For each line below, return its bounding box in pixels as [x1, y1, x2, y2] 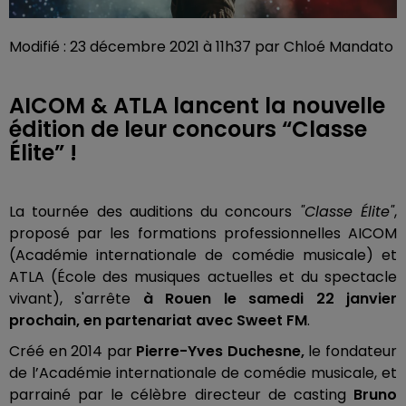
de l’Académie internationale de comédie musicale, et [9, 362, 397, 383]
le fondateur [308, 340, 398, 362]
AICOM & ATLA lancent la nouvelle [9, 90, 385, 121]
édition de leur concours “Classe [9, 113, 367, 144]
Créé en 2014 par [9, 340, 137, 362]
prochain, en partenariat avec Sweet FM [9, 309, 307, 331]
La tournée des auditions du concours [9, 200, 300, 222]
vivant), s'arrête [9, 287, 143, 309]
